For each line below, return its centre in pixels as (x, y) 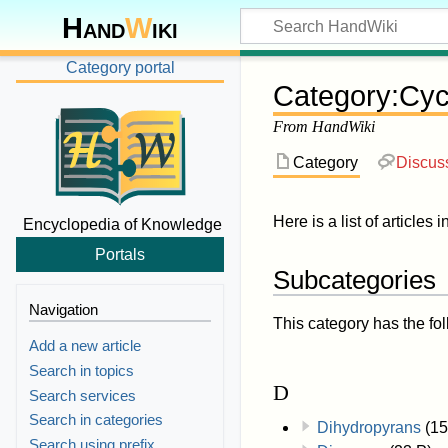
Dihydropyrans (368, 428)
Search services (83, 395)
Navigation (64, 309)
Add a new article (85, 346)
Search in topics (82, 371)
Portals (120, 254)
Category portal (120, 67)
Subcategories (354, 280)
